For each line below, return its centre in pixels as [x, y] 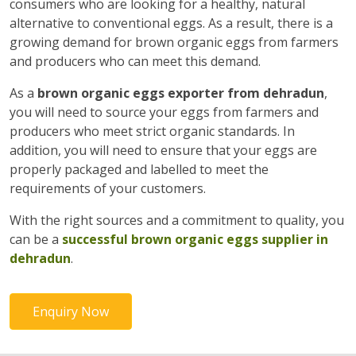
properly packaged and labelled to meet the [139, 169]
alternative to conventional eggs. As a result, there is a [171, 23]
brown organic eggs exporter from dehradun [181, 93]
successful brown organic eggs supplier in [195, 239]
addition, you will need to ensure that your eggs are [163, 150]
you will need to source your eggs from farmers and [164, 112]
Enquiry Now [71, 311]
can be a [36, 239]
